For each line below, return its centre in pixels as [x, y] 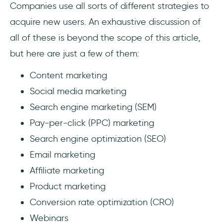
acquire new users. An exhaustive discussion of [105, 22]
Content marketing [68, 76]
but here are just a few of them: [75, 54]
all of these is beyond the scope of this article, [105, 38]
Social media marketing [78, 91]
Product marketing [68, 187]
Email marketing [62, 155]
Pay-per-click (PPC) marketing [92, 123]
